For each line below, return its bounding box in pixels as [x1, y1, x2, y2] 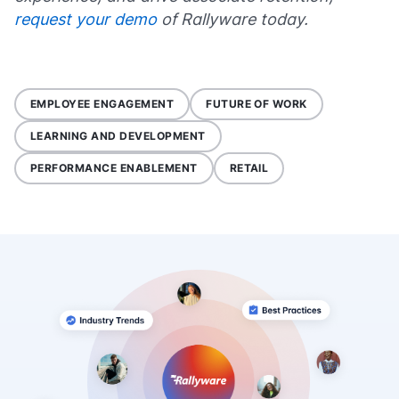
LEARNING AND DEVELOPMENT [30, 129, 206, 142]
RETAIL [229, 161, 269, 175]
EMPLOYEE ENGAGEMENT [30, 97, 175, 110]
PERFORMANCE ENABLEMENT [30, 161, 198, 175]
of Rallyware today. [157, 10, 308, 28]
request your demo [14, 10, 157, 28]
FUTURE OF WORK [206, 97, 307, 110]
